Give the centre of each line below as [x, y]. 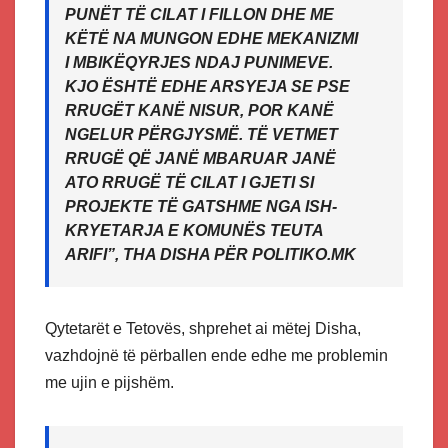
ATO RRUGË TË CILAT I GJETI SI [189, 183]
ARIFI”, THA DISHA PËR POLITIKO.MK [210, 255]
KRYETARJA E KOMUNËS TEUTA [194, 231]
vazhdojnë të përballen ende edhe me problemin [216, 356]
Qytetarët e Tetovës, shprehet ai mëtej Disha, [203, 329]
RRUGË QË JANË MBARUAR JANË [200, 159]
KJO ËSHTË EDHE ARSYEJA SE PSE [207, 87]
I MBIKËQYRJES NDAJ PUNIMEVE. [199, 63]
